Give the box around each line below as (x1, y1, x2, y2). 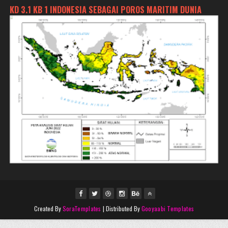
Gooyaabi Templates (141, 204, 194, 213)
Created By (34, 204, 63, 213)
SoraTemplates (62, 204, 101, 213)
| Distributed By (101, 204, 141, 213)
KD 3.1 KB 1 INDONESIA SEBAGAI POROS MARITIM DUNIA (9, 3, 202, 16)
